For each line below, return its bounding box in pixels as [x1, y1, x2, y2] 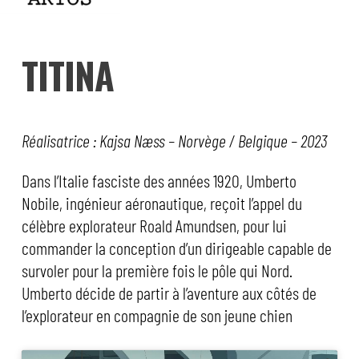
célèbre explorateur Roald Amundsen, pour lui [21, 215, 287, 236]
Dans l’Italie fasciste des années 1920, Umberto [21, 170, 296, 191]
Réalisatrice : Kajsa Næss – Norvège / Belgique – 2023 [21, 130, 328, 151]
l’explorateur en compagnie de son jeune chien [21, 305, 292, 325]
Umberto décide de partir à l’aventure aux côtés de [21, 282, 317, 303]
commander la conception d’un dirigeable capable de [21, 237, 332, 258]
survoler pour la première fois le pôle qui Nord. [21, 260, 292, 280]
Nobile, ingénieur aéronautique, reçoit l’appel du [21, 192, 302, 213]
